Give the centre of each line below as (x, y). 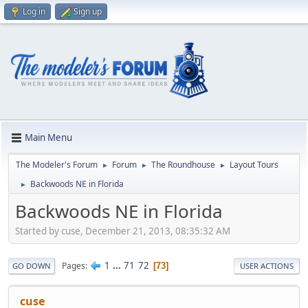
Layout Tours (254, 164)
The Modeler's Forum (57, 164)
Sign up (88, 11)
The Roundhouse (183, 164)
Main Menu (48, 138)
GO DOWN (32, 266)
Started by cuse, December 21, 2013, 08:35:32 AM (123, 231)
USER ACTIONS (267, 266)
